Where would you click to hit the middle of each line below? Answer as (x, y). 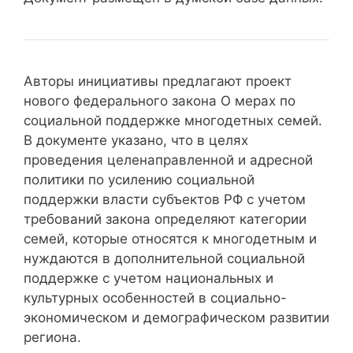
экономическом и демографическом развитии (176, 317)
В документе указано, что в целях (136, 140)
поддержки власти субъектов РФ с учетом (165, 199)
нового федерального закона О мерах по (160, 100)
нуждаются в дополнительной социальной (164, 258)
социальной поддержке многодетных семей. (173, 120)
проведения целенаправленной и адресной (168, 160)
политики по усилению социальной (139, 179)
